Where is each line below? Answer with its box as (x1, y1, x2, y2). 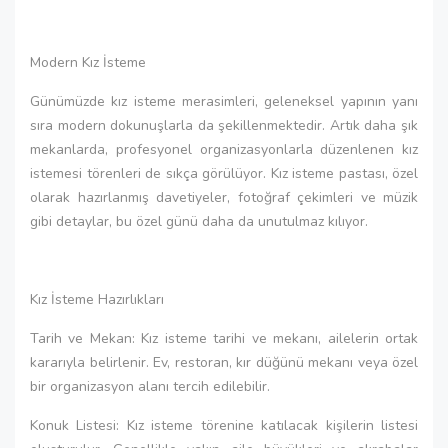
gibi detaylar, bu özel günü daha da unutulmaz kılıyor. (30, 212, 368, 231)
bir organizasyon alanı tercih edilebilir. (30, 377, 270, 396)
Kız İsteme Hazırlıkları (30, 290, 164, 309)
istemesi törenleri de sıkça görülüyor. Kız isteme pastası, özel (30, 164, 418, 183)
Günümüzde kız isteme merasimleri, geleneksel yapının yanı (30, 92, 418, 111)
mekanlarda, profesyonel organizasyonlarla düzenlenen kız (30, 140, 418, 159)
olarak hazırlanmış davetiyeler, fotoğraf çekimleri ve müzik (30, 188, 418, 207)
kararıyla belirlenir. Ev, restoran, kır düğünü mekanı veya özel (30, 353, 418, 372)
